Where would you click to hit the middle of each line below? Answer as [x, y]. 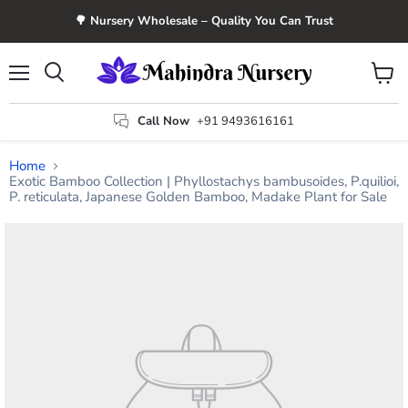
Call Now [163, 121]
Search [74, 90]
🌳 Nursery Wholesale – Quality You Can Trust [204, 21]
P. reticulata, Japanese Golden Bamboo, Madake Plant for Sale [198, 197]
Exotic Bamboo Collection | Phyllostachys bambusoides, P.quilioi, [204, 182]
